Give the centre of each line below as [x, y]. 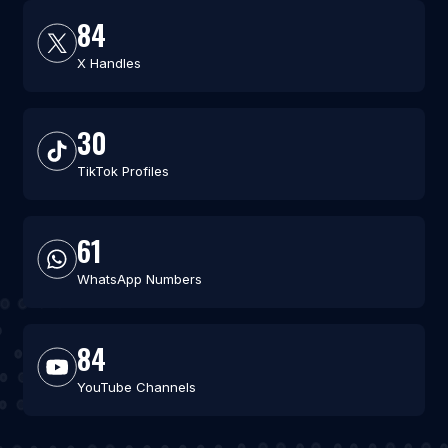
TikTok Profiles [122, 171]
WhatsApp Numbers [139, 279]
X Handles [108, 63]
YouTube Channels [136, 387]
